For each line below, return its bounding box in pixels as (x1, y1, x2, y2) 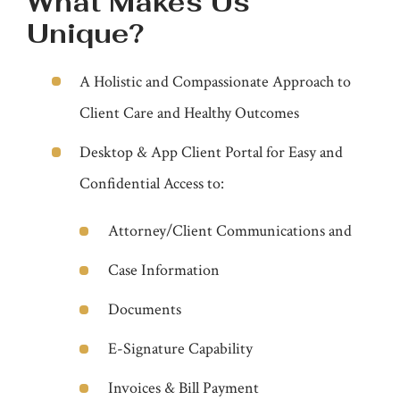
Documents (107, 299, 181, 321)
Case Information (107, 260, 220, 281)
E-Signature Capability (107, 338, 253, 360)
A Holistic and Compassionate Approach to (79, 71, 352, 92)
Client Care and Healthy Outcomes (79, 102, 300, 123)
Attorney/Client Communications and (107, 220, 352, 241)
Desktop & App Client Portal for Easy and (79, 141, 344, 162)
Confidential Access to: (79, 172, 225, 194)
